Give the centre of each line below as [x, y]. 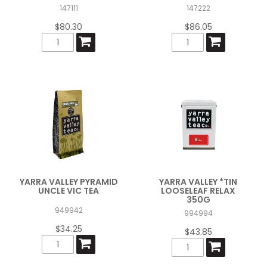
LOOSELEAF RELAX [198, 190]
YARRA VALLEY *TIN [198, 181]
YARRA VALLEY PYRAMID [69, 181]
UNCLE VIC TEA [69, 190]
